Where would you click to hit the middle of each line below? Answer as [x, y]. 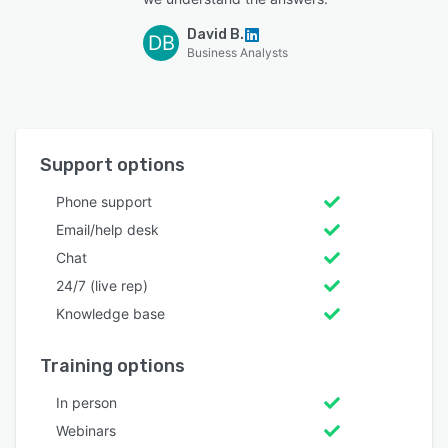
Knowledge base [110, 313]
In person [86, 402]
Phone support [104, 201]
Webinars [86, 430]
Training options [112, 365]
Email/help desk [107, 229]
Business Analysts [237, 52]
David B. [215, 34]
